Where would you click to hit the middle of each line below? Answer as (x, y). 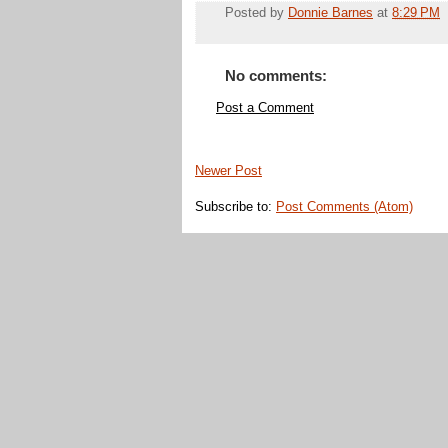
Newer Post (228, 170)
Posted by (256, 13)
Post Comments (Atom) (344, 207)
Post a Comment (265, 108)
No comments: (276, 76)
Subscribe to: (235, 207)
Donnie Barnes (330, 13)
